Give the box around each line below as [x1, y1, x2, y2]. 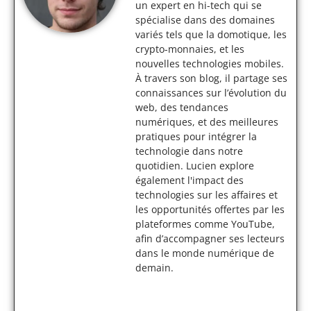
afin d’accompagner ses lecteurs [135, 232, 285, 245]
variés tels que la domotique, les [135, 28, 287, 41]
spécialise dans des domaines [135, 13, 275, 26]
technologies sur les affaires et [135, 188, 278, 201]
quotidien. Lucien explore [135, 159, 254, 172]
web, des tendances [135, 101, 228, 114]
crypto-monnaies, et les [135, 42, 244, 56]
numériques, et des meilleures [135, 115, 278, 128]
